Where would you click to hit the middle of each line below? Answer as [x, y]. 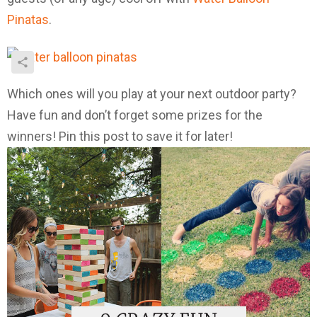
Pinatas [28, 20]
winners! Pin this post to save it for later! [120, 137]
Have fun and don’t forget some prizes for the [135, 115]
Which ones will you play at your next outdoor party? [152, 94]
